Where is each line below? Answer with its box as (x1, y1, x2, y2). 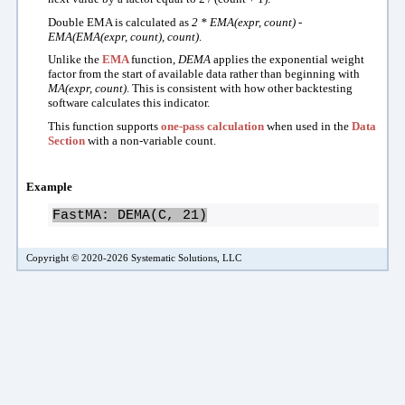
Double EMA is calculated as (48, 14, 192, 29)
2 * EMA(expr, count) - (192, 14, 302, 29)
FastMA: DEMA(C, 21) (52, 207, 207, 222)
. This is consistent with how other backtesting (127, 81, 353, 96)
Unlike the (48, 52, 102, 67)
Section (48, 133, 85, 147)
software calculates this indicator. (48, 96, 210, 110)
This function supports (48, 118, 161, 133)
